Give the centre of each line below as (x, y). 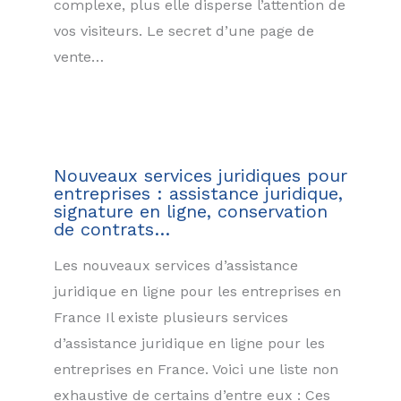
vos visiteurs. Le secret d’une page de (184, 30)
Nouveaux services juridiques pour (200, 176)
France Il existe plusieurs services (171, 318)
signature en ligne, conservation (191, 212)
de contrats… (112, 230)
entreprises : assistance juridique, (198, 194)
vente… (79, 56)
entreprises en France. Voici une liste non (196, 370)
